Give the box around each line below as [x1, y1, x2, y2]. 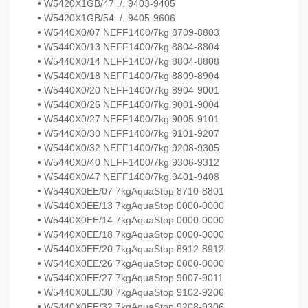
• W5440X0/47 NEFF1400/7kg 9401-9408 [38, 171, 219, 183]
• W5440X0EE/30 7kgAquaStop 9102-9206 [38, 287, 224, 298]
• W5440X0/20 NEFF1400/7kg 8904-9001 [38, 85, 219, 96]
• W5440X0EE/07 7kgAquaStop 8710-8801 [38, 186, 224, 197]
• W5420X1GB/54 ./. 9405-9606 [38, 12, 175, 24]
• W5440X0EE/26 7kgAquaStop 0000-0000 [38, 258, 224, 269]
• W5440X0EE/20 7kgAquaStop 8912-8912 [38, 243, 224, 255]
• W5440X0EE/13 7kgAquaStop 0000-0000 [38, 200, 224, 212]
